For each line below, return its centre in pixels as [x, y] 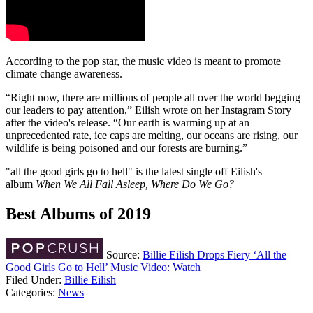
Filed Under [32, 280]
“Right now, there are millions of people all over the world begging [153, 98]
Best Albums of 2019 [78, 214]
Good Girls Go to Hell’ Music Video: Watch [103, 268]
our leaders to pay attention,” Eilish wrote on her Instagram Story [148, 110]
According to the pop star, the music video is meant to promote [143, 61]
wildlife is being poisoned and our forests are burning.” [126, 148]
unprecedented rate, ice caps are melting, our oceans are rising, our [152, 136]
